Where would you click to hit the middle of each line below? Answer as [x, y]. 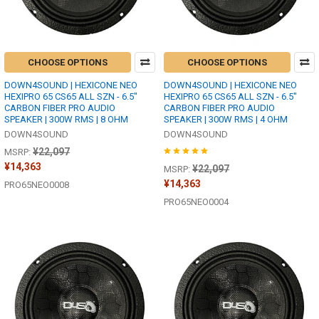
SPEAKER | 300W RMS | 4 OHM [226, 119]
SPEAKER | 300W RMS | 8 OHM [66, 119]
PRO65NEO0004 [196, 202]
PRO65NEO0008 [37, 184]
